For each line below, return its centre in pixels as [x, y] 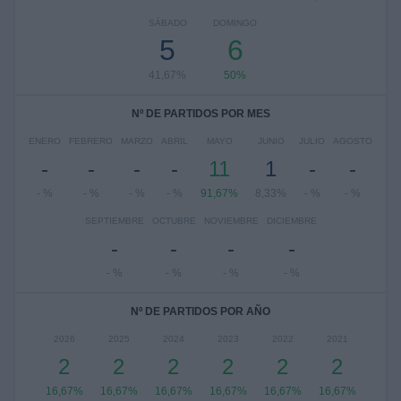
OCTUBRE [174, 221]
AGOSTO [353, 141]
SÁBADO [167, 23]
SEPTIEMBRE [114, 221]
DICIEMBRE [291, 221]
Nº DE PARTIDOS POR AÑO [200, 311]
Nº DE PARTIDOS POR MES [200, 114]
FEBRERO [91, 141]
